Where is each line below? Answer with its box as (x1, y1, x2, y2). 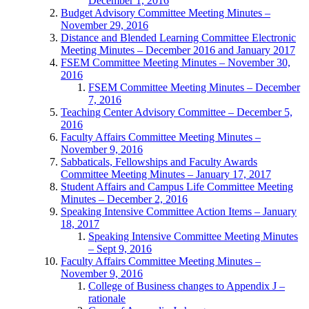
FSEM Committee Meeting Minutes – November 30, (61, 56, 290, 68)
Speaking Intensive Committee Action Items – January (61, 205, 297, 217)
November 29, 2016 (61, 19, 148, 31)
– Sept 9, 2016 (88, 242, 152, 255)
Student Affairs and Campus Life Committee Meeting (61, 180, 293, 192)
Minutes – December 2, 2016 (61, 192, 188, 205)
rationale (88, 292, 126, 304)
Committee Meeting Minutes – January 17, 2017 (61, 168, 271, 180)
